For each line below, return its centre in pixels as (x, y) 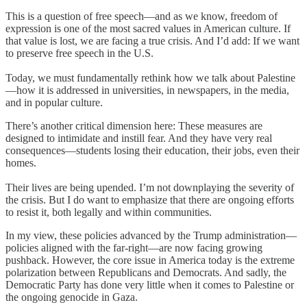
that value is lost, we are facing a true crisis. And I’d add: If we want (152, 40)
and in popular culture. (54, 102)
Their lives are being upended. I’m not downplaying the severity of (150, 187)
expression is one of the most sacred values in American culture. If (148, 28)
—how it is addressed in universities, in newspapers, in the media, (147, 90)
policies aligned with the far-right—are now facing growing (134, 247)
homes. (21, 162)
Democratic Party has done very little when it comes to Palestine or (150, 284)
